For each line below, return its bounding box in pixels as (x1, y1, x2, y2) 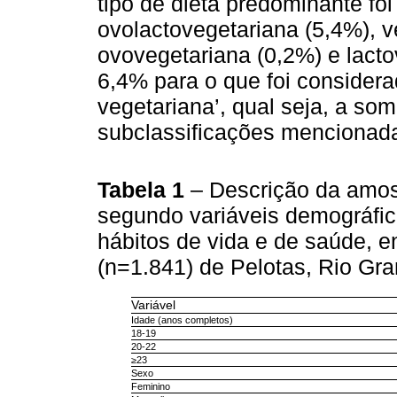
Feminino (131, 380, 171, 392)
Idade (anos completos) (131, 314, 234, 325)
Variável (131, 298, 176, 312)
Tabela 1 (97, 177, 191, 203)
